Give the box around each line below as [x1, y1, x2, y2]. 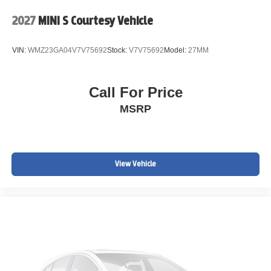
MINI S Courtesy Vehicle [38, 15, 153, 28]
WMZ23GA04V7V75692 [28, 46, 107, 55]
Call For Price [88, 83, 183, 100]
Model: [164, 46, 188, 55]
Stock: [107, 46, 129, 55]
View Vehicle [115, 160, 156, 169]
